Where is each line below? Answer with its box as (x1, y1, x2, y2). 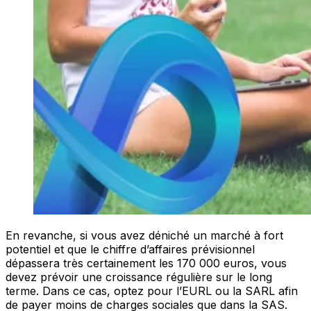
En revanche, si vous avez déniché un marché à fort (6, 228, 283, 243)
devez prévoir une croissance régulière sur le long (6, 270, 272, 285)
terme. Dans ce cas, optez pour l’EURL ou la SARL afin (6, 284, 298, 299)
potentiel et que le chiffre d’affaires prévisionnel (6, 242, 255, 257)
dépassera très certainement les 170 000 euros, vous (6, 256, 287, 271)
